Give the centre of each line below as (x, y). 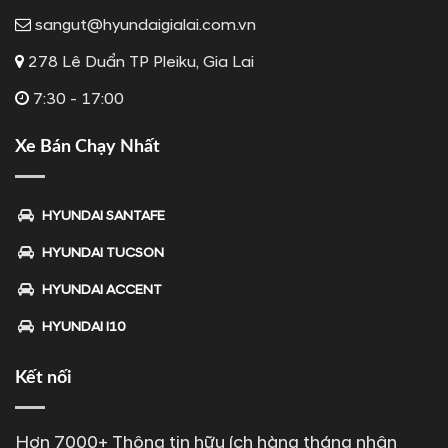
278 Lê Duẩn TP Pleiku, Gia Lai (139, 61)
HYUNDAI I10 (83, 326)
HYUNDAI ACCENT (102, 289)
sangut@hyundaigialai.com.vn (143, 24)
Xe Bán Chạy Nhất (87, 146)
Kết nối (43, 377)
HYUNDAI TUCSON (103, 252)
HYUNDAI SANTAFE (103, 215)
